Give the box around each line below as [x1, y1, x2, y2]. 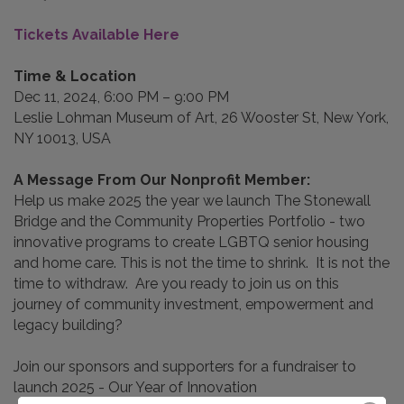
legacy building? [14, 317, 126, 335]
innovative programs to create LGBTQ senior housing [14, 234, 369, 252]
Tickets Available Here [14, 26, 179, 44]
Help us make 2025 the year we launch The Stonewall [14, 192, 371, 210]
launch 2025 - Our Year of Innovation [14, 379, 257, 397]
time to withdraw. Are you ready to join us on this [14, 275, 339, 293]
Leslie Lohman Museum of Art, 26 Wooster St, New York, [14, 109, 389, 127]
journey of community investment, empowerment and [14, 296, 373, 314]
